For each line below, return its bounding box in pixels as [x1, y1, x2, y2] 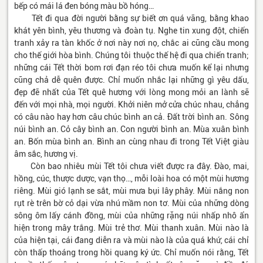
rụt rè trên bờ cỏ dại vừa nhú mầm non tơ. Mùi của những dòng [14, 198, 249, 208]
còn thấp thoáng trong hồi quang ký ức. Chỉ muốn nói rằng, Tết [14, 248, 249, 258]
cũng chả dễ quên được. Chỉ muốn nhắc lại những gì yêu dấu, [14, 75, 249, 85]
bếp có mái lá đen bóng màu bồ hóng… [14, 1, 154, 11]
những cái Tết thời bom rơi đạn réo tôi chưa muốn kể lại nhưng [14, 63, 249, 73]
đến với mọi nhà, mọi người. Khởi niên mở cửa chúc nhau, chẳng [14, 100, 249, 110]
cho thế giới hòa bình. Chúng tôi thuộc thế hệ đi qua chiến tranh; [14, 50, 249, 60]
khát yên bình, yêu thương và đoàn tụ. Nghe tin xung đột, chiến [14, 26, 249, 36]
